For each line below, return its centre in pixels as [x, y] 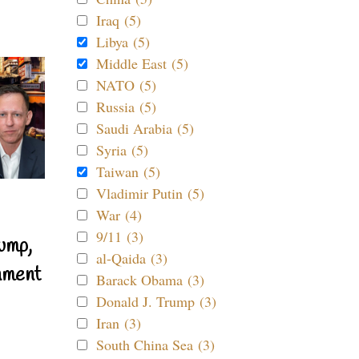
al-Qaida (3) [132, 258]
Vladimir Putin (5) [150, 193]
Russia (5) [126, 107]
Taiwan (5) [128, 171]
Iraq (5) [119, 20]
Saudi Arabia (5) [145, 128]
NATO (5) [126, 85]
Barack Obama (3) [150, 280]
